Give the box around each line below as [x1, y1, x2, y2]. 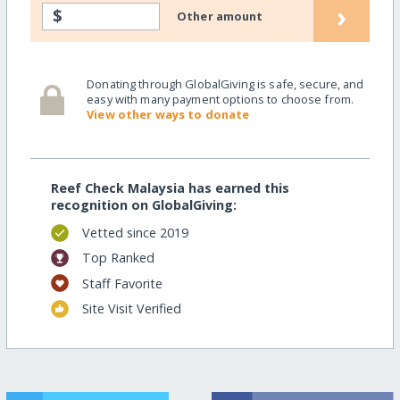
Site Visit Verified [81, 300, 181, 318]
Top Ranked [81, 249, 154, 267]
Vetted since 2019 [81, 224, 188, 242]
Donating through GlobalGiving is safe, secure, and [87, 76, 364, 93]
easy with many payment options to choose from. [87, 91, 354, 108]
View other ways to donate [87, 106, 250, 123]
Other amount [177, 7, 263, 24]
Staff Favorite [81, 274, 162, 292]
